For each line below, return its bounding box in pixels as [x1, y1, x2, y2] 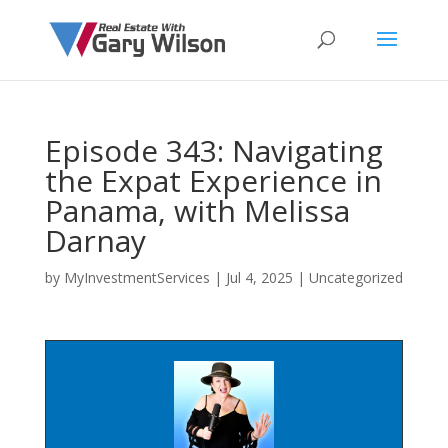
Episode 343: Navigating [44, 130, 383, 171]
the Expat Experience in [44, 160, 382, 201]
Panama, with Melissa [44, 190, 350, 231]
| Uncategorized [292, 268, 403, 287]
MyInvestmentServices [63, 268, 210, 287]
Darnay [44, 220, 146, 261]
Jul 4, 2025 [225, 268, 293, 287]
